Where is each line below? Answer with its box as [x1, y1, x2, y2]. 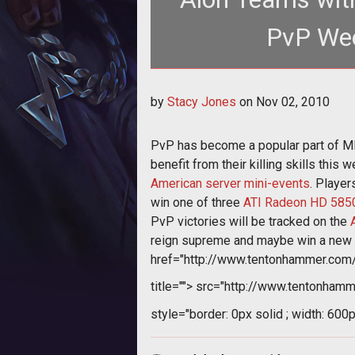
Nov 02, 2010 [256, 94, 330, 109]
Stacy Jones [167, 94, 236, 109]
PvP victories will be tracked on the [151, 213, 350, 229]
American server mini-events [151, 175, 310, 191]
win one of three [151, 194, 243, 210]
